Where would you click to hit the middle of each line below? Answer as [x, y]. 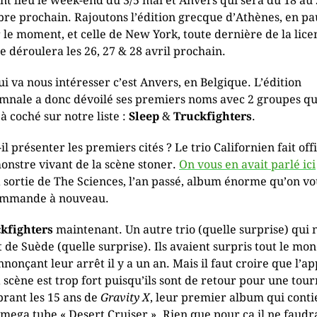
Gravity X [125, 298]
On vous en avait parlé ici [247, 165]
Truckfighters [213, 116]
